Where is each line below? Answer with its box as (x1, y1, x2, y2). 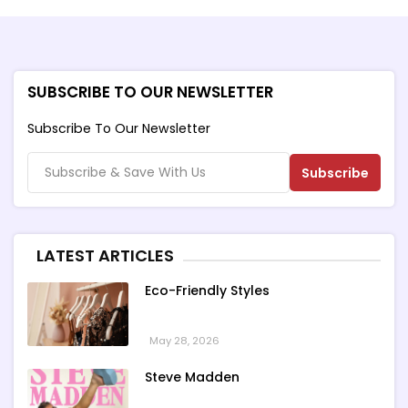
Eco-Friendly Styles (144, 281, 270, 301)
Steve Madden (144, 368, 240, 387)
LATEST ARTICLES (36, 244, 174, 268)
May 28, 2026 (148, 333, 219, 349)
